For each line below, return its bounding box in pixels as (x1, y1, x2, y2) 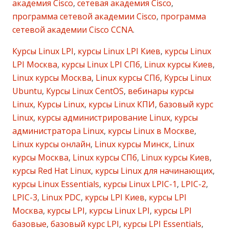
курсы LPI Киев (83, 191, 145, 203)
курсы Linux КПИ (86, 98, 155, 110)
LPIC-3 (12, 191, 37, 203)
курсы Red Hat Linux (12, 165, 91, 176)
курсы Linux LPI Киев (76, 45, 161, 57)
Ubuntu (12, 85, 42, 97)
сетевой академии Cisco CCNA (12, 24, 133, 35)
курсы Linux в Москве (106, 125, 194, 136)
